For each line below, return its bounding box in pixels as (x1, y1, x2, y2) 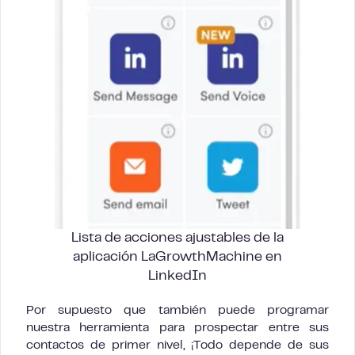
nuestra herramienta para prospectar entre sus (26, 323, 329, 334)
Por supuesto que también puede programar (26, 305, 329, 317)
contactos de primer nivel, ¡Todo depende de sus (26, 340, 329, 352)
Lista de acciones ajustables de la (71, 232, 284, 246)
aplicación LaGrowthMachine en (73, 251, 282, 265)
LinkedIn (148, 270, 207, 284)
